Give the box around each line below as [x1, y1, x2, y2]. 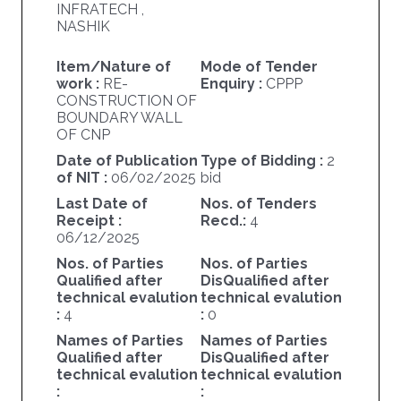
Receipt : [55, 212, 122, 230]
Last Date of [55, 195, 148, 213]
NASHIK [55, 18, 110, 36]
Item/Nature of [55, 58, 171, 76]
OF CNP [55, 126, 110, 144]
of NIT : [55, 169, 111, 187]
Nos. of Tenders [200, 195, 317, 213]
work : [55, 75, 103, 93]
